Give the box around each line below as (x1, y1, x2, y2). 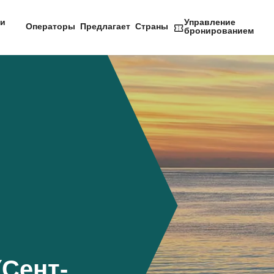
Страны (135, 23, 168, 31)
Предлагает (80, 23, 130, 31)
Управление (183, 19, 235, 27)
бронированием (183, 28, 254, 35)
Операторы (25, 23, 75, 31)
